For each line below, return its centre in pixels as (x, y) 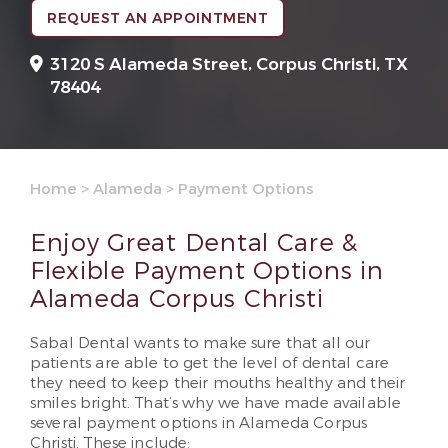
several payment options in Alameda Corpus (199, 423)
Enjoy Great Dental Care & (194, 243)
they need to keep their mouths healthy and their (218, 383)
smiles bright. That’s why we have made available (216, 403)
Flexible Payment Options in (207, 271)
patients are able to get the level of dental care (210, 363)
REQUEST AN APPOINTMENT (158, 18)
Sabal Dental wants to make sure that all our (200, 343)
